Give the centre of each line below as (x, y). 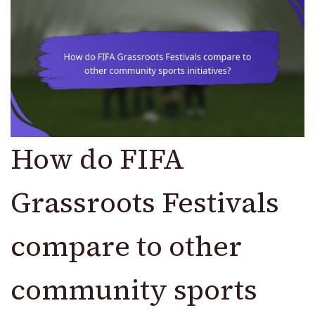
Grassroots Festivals (145, 202)
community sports (134, 289)
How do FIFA (97, 159)
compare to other (126, 246)
